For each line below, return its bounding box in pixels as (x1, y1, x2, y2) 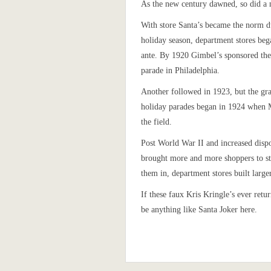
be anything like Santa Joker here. (141, 205, 257, 214)
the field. (141, 117, 172, 126)
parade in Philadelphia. (141, 66, 220, 75)
